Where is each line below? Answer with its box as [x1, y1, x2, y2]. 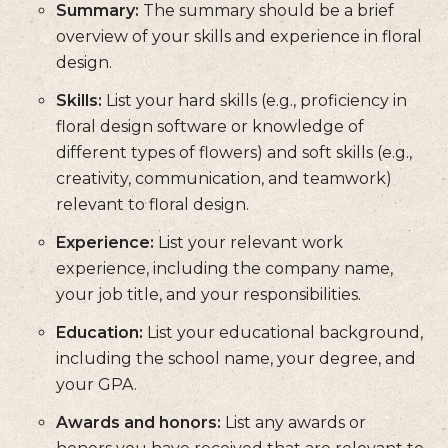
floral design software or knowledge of [56, 117, 364, 137]
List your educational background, [143, 323, 423, 343]
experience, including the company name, [56, 259, 393, 279]
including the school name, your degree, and [56, 349, 416, 369]
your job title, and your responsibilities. [56, 285, 361, 305]
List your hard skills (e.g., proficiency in [102, 91, 407, 111]
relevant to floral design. [56, 195, 249, 215]
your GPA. [56, 375, 137, 395]
